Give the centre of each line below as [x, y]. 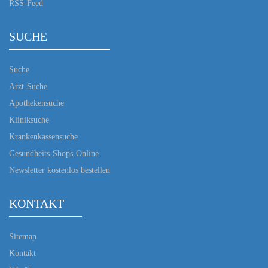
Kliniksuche [29, 120]
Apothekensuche [36, 103]
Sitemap [23, 236]
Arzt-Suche [28, 86]
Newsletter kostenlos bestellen [60, 170]
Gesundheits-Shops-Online [54, 153]
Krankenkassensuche [43, 136]
